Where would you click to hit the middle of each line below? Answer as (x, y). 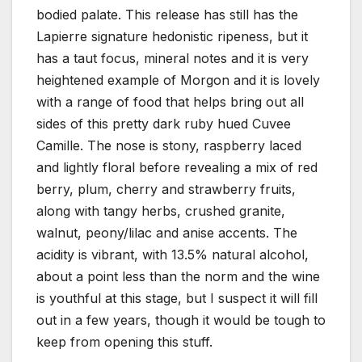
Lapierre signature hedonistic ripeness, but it (172, 37)
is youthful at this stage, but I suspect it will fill (177, 299)
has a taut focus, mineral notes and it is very (173, 59)
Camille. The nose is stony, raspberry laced (169, 146)
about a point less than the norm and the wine (178, 277)
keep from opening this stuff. (124, 342)
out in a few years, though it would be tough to (181, 320)
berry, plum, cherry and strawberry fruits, (166, 189)
